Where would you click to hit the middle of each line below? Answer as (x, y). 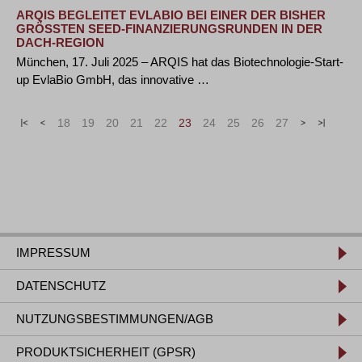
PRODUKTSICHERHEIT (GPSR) (106, 352)
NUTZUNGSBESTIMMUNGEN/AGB (115, 319)
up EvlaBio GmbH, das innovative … (113, 80)
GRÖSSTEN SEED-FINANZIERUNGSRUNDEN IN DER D (169, 29)
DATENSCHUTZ (61, 286)
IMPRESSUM (53, 253)
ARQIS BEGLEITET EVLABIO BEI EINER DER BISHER (171, 15)
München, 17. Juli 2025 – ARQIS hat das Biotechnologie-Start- (180, 62)
